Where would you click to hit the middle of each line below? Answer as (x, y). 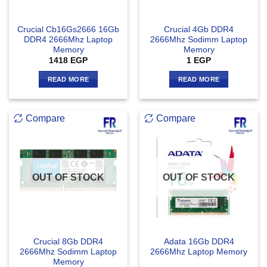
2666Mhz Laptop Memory (199, 252)
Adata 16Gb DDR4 (199, 242)
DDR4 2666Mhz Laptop (68, 39)
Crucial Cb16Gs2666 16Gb (68, 29)
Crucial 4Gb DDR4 (199, 29)
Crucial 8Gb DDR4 (68, 242)
